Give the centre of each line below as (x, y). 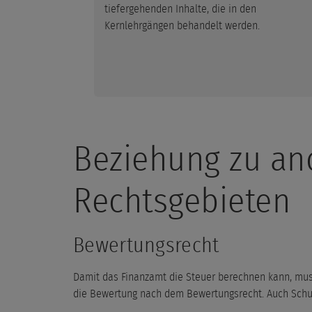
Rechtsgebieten (182, 202)
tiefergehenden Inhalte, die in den (180, 9)
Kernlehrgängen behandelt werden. (182, 25)
